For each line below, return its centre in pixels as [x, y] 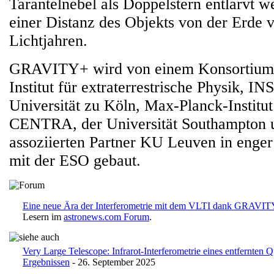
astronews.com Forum [106, 217]
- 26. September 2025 [113, 262]
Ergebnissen [46, 262]
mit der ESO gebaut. [75, 161]
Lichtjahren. [48, 41]
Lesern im [43, 217]
